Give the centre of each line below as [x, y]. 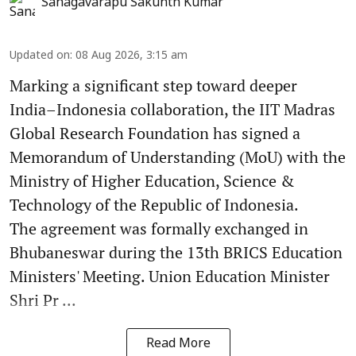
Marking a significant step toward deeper [153, 85]
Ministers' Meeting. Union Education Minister [170, 276]
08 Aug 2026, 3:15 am [132, 56]
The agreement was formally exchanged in [159, 228]
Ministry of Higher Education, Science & [152, 180]
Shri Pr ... [43, 300]
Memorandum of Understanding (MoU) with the [178, 157]
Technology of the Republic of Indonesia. [154, 204]
